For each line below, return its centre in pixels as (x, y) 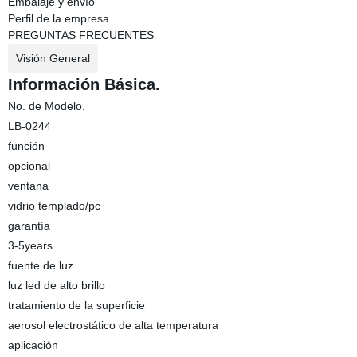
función (26, 146)
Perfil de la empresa (58, 18)
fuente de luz (40, 265)
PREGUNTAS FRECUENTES (80, 35)
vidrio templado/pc (54, 206)
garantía (29, 226)
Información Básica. (84, 84)
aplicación (33, 345)
